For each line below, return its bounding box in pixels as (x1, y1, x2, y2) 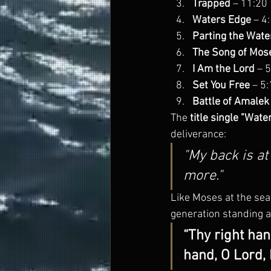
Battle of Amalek (192, 96, 269, 108)
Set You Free (192, 79, 250, 92)
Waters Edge (192, 14, 251, 27)
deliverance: (171, 128, 226, 141)
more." (183, 168, 223, 184)
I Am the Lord (192, 63, 255, 76)
